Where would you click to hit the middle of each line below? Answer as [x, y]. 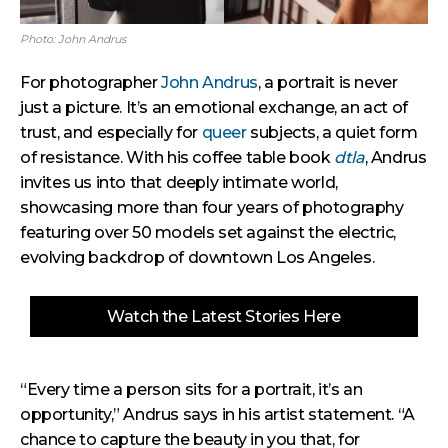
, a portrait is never [327, 82]
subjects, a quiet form [332, 132]
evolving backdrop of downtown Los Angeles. [197, 257]
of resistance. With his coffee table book [177, 157]
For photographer [91, 82]
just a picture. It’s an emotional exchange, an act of [214, 107]
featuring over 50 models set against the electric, [208, 232]
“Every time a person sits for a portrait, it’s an [191, 389]
